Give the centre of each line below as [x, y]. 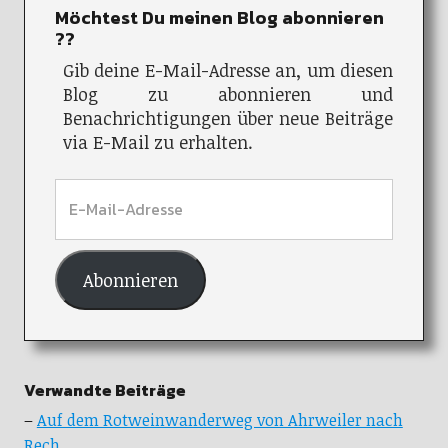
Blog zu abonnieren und [228, 93]
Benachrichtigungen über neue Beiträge [228, 117]
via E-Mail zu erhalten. [157, 141]
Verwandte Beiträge [104, 389]
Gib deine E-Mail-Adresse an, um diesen [228, 69]
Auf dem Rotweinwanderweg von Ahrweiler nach [219, 419]
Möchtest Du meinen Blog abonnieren [219, 17]
